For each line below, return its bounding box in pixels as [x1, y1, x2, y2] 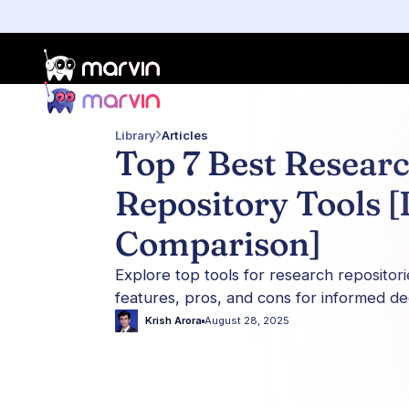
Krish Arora [144, 314, 202, 328]
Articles [162, 128, 209, 143]
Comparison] [115, 223, 322, 266]
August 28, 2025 [204, 314, 290, 328]
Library [115, 128, 157, 143]
